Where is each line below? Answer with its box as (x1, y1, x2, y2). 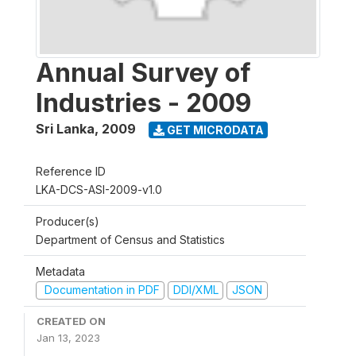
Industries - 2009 (36, 87, 251, 118)
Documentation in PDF (41, 283, 160, 296)
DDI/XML (172, 283, 219, 296)
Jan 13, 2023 (37, 331, 100, 344)
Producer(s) (36, 215, 99, 228)
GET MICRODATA (164, 122, 264, 137)
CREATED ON (37, 314, 106, 327)
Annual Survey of (36, 57, 251, 88)
